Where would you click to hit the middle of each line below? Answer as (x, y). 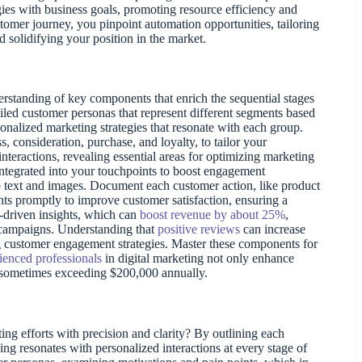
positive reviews (199, 229)
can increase (273, 229)
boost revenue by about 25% (213, 215)
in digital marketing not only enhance (198, 259)
